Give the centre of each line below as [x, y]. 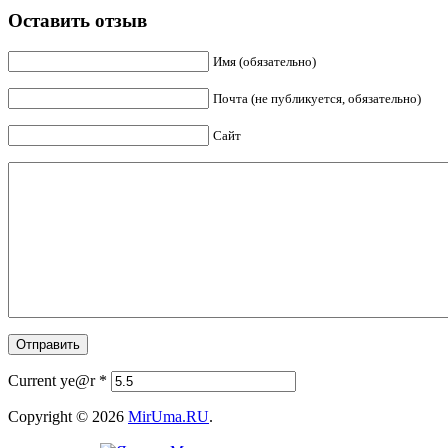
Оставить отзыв [77, 21]
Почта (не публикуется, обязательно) [317, 98]
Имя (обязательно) [264, 61]
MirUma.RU [168, 416]
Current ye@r [53, 380]
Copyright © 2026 [68, 416]
